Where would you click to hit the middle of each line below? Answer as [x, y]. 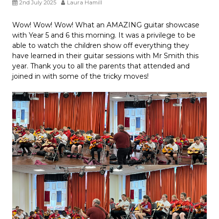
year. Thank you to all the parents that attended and [101, 66]
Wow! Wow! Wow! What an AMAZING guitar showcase [106, 25]
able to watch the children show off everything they [101, 46]
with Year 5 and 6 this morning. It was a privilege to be [104, 35]
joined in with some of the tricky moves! [80, 77]
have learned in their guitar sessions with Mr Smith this [105, 56]
